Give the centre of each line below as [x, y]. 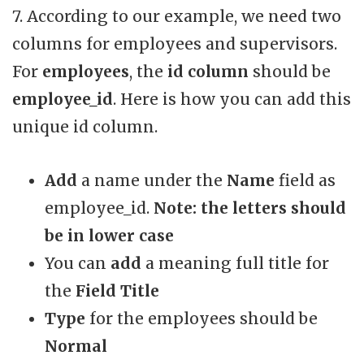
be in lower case [109, 236]
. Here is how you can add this [232, 100]
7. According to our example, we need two [177, 17]
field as [307, 181]
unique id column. [85, 127]
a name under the [154, 181]
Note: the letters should [250, 208]
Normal [76, 347]
